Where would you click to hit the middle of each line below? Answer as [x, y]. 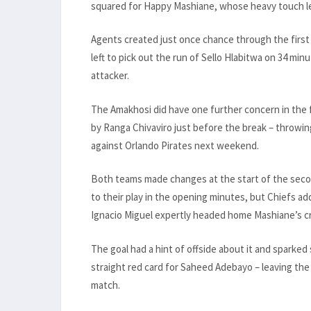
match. [106, 285]
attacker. [110, 76]
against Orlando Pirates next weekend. [175, 145]
